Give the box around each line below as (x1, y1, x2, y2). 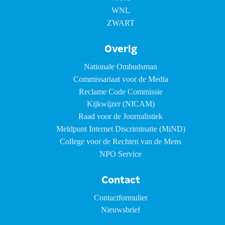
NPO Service (99, 149, 142, 158)
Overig (104, 44, 137, 55)
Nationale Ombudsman (84, 62, 157, 71)
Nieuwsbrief (101, 205, 140, 214)
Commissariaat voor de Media (73, 74, 168, 83)
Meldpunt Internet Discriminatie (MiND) (56, 125, 185, 134)
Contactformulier (93, 193, 148, 202)
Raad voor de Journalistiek (78, 112, 163, 121)
